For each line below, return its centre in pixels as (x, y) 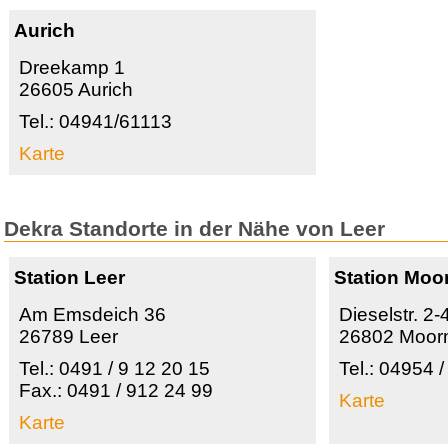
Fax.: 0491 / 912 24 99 (116, 391)
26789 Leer (68, 337)
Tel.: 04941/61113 (95, 122)
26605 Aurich (76, 90)
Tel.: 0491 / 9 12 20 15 (114, 369)
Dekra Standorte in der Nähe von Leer (194, 229)
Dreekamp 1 (72, 68)
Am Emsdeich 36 (92, 315)
